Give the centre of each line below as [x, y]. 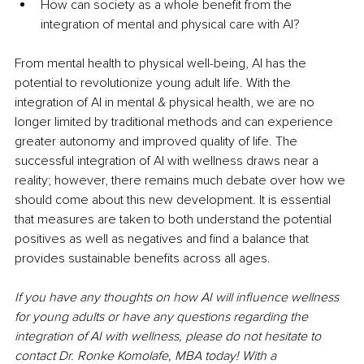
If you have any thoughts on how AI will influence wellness [178, 297]
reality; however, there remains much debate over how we [182, 180]
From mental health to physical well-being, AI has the [162, 63]
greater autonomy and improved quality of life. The [158, 141]
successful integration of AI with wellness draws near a [168, 160]
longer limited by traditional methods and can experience [175, 121]
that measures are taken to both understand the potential [175, 219]
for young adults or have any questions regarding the [163, 316]
